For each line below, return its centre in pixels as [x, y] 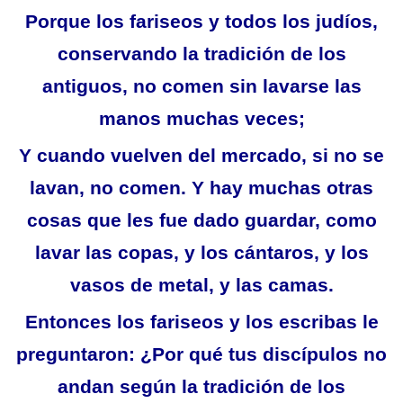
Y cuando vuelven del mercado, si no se [201, 156]
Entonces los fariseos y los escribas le [201, 322]
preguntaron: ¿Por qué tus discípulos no [201, 354]
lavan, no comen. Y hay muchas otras [201, 188]
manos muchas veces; [201, 119]
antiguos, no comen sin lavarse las [201, 86]
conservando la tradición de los [201, 54]
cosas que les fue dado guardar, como [201, 220]
